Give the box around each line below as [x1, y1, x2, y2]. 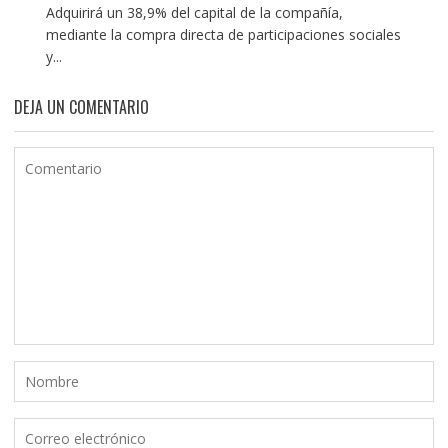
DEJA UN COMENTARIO [13, 95, 149, 120]
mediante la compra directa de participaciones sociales [45, 25, 401, 45]
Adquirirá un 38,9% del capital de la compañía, [45, 3, 343, 23]
